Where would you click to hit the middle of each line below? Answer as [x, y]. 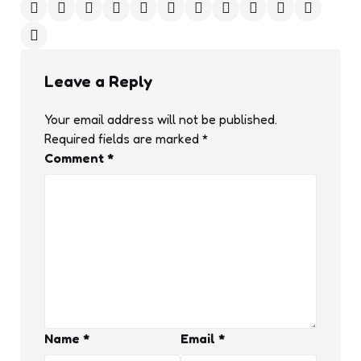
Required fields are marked [123, 138]
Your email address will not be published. [161, 119]
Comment [76, 158]
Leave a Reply [98, 81]
